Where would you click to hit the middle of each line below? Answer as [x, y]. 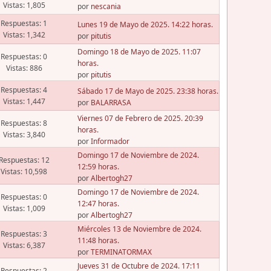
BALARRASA [111, 102]
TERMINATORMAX [121, 252]
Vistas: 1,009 [24, 209]
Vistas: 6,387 [24, 246]
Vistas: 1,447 [24, 102]
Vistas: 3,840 [24, 135]
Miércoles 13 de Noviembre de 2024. [139, 229]
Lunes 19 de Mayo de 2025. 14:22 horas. [145, 24]
